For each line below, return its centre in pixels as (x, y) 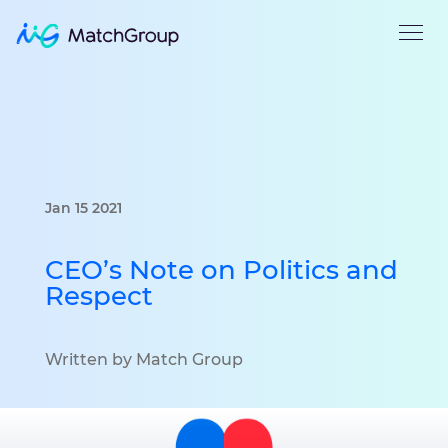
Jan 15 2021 (83, 207)
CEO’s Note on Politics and (221, 270)
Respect (99, 296)
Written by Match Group (144, 359)
